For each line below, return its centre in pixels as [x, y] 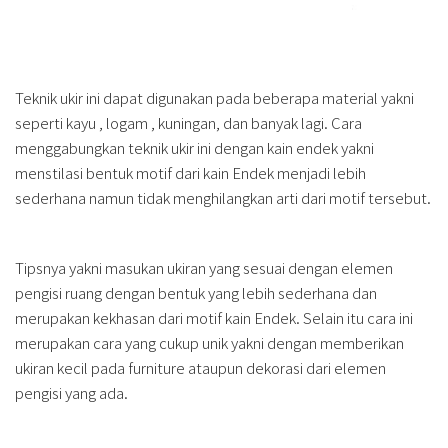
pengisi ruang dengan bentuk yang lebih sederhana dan [196, 293]
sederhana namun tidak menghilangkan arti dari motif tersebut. [223, 198]
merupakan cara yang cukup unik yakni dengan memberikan [209, 343]
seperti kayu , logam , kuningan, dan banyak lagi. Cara [188, 123]
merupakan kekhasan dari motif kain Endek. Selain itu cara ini [214, 318]
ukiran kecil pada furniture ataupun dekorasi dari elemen [200, 368]
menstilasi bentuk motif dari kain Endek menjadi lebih [190, 173]
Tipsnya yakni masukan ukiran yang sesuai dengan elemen [204, 268]
